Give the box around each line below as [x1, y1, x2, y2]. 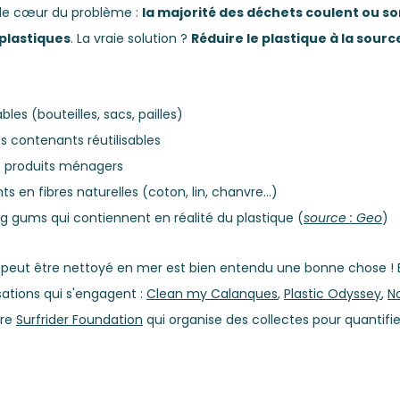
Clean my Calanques [146, 285, 278, 304]
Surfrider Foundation [16, 311, 143, 329]
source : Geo [304, 209, 382, 228]
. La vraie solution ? [71, 29, 191, 48]
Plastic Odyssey [284, 285, 381, 304]
